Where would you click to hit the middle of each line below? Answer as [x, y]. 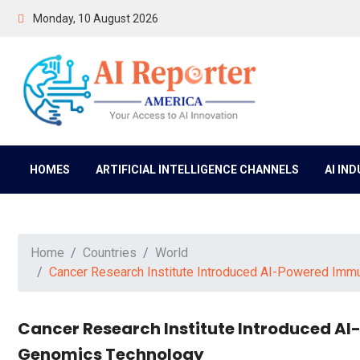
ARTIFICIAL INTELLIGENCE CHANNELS [197, 170]
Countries [110, 253]
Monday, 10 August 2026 [94, 18]
